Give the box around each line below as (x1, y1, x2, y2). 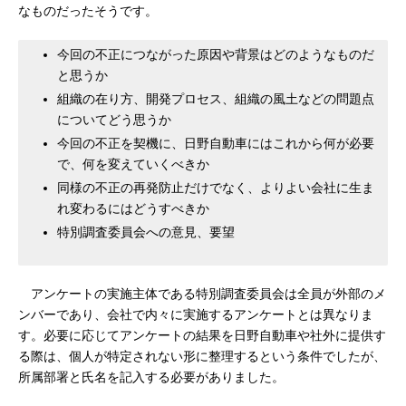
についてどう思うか (57, 112, 171, 127)
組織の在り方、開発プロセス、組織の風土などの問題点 (57, 92, 374, 106)
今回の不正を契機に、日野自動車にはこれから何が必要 (57, 136, 374, 150)
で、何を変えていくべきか (57, 157, 209, 171)
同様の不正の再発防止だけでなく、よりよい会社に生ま (57, 180, 374, 195)
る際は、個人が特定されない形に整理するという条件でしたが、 (18, 349, 386, 363)
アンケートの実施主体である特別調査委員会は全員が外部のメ (18, 286, 386, 301)
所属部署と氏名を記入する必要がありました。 (18, 370, 285, 384)
